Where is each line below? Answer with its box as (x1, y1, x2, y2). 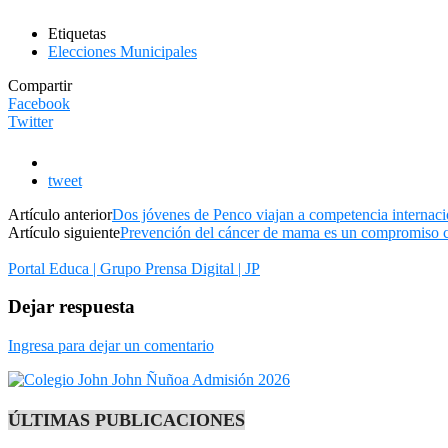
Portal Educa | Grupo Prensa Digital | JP (8, 259, 260, 277)
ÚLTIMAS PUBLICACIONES (8, 410, 245, 431)
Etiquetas (48, 24, 106, 42)
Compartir (8, 76, 72, 94)
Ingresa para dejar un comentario (8, 337, 214, 355)
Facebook (8, 94, 70, 112)
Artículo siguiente (8, 223, 120, 241)
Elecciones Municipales (48, 42, 197, 60)
